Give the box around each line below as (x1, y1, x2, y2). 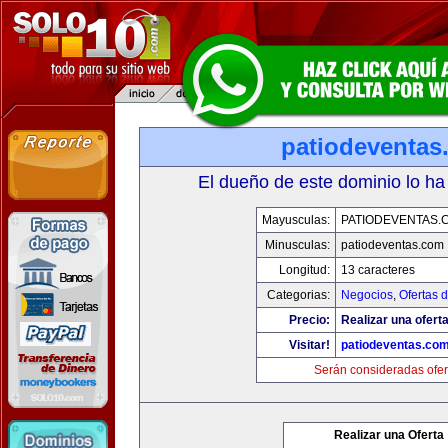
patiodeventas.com (340, 238, 444, 252)
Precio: (288, 313, 330, 327)
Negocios (340, 288, 393, 302)
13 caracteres (340, 263, 415, 277)
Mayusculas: (261, 213, 330, 227)
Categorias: (266, 288, 330, 302)
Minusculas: (264, 238, 330, 252)
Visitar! (288, 338, 330, 352)
